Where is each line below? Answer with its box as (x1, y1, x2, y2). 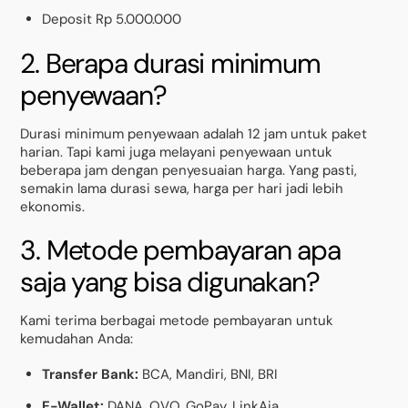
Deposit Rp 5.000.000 (42, 10, 182, 29)
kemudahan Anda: (20, 329, 134, 348)
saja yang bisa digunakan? (20, 263, 320, 300)
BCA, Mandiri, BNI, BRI (138, 365, 279, 384)
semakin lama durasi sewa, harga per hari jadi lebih (20, 179, 344, 199)
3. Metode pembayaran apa (20, 231, 341, 268)
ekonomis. (20, 198, 86, 217)
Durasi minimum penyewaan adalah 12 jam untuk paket (20, 125, 368, 144)
